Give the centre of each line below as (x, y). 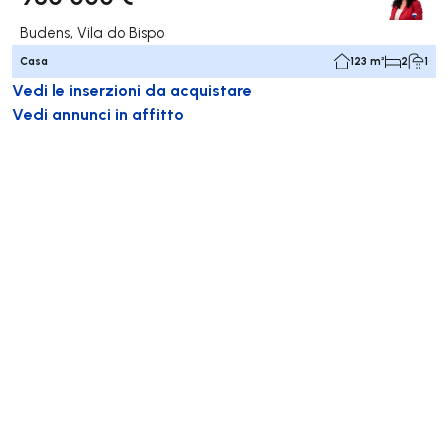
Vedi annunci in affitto (98, 113)
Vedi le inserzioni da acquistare (132, 89)
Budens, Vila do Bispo (92, 32)
